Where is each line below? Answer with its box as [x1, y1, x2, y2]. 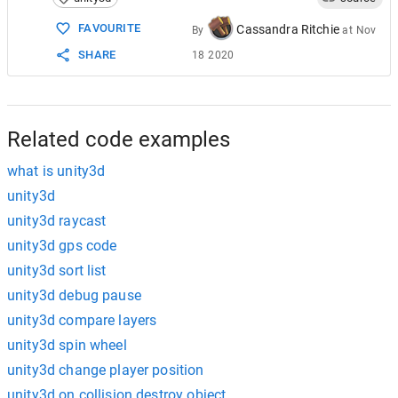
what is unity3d [7, 163, 106, 179]
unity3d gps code [7, 237, 117, 254]
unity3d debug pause [7, 287, 141, 304]
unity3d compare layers [7, 312, 157, 329]
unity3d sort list [7, 262, 107, 279]
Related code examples [7, 127, 230, 152]
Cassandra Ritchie [236, 22, 339, 37]
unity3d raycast [7, 212, 107, 229]
